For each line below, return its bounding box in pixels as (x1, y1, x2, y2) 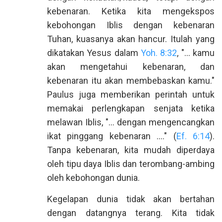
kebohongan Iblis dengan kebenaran (47, 20, 215, 30)
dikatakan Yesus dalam (47, 48, 141, 58)
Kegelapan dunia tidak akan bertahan (47, 194, 215, 204)
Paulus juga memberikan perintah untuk (47, 89, 215, 100)
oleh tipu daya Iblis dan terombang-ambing (47, 159, 215, 169)
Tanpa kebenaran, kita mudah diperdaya (47, 145, 215, 155)
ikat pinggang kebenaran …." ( (47, 131, 176, 141)
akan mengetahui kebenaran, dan (47, 61, 215, 72)
